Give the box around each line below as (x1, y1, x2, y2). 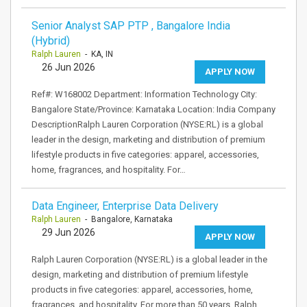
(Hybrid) (32, 34, 70, 47)
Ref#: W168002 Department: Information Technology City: (32, 89, 257, 99)
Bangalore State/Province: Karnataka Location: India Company (32, 104, 275, 114)
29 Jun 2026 (42, 227, 95, 238)
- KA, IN (81, 49, 113, 59)
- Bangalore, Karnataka (81, 214, 173, 224)
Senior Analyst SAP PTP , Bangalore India (32, 19, 230, 32)
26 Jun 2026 (42, 62, 95, 73)
